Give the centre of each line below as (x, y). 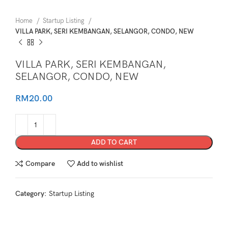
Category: (31, 194)
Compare (40, 163)
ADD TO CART (114, 142)
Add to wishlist (100, 163)
